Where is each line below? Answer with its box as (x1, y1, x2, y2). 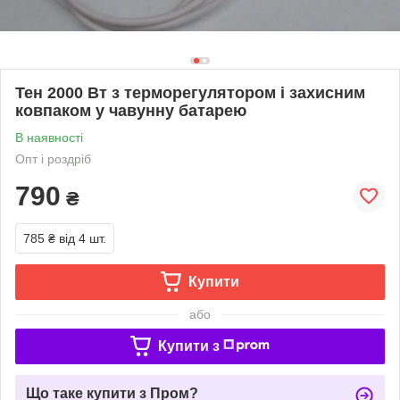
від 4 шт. (59, 230, 106, 246)
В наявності (15, 129, 83, 145)
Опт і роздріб (15, 151, 91, 166)
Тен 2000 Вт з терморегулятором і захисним (15, 83, 365, 102)
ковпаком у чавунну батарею (15, 101, 246, 120)
